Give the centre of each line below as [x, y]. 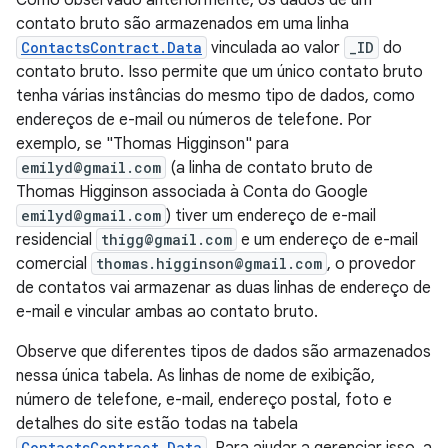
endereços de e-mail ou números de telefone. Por [194, 120]
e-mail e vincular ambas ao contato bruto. [167, 312]
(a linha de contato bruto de [269, 168]
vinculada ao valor [275, 48]
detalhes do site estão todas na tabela [157, 424]
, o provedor [371, 264]
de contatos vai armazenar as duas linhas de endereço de [223, 288]
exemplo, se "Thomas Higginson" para [152, 144]
